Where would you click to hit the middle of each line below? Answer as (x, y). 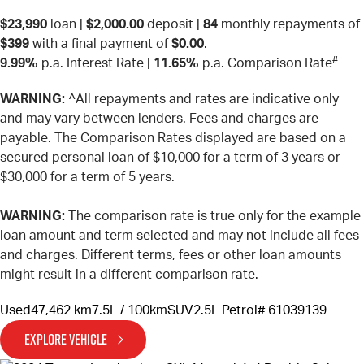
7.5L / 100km (130, 311)
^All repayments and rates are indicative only (202, 100)
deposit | (173, 25)
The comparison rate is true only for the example (213, 217)
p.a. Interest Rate (91, 64)
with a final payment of (100, 44)
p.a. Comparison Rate (266, 64)
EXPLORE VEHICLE (66, 340)
